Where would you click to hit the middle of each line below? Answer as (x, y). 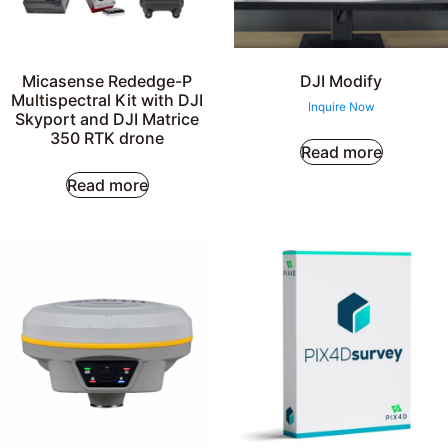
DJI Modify (341, 80)
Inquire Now (341, 106)
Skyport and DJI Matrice (107, 118)
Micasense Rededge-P (107, 80)
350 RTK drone (107, 137)
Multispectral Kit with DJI (107, 99)
